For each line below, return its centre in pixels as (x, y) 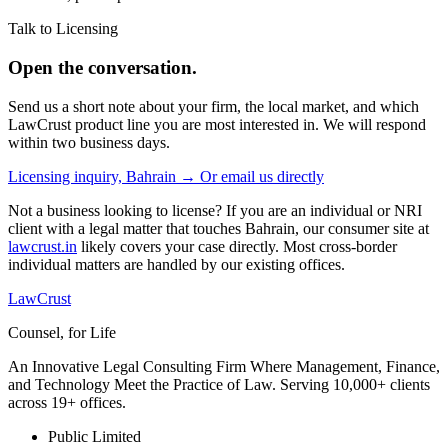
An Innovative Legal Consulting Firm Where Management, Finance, (224, 366)
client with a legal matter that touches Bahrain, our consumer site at (218, 228)
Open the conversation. (102, 67)
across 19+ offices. (67, 402)
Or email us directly (262, 176)
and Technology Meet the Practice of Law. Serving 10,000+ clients (219, 384)
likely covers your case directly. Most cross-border (237, 246)
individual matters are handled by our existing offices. (176, 264)
